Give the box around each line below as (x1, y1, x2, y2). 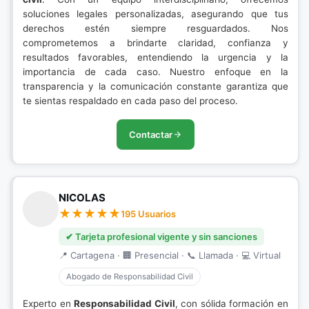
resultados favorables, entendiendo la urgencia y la (23, 52, 288, 63)
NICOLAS (59, 191, 106, 204)
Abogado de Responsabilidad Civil (66, 272, 193, 281)
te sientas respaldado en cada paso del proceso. (23, 95, 238, 106)
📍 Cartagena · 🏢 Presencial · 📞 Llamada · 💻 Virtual (59, 250, 281, 261)
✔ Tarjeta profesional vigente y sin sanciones (66, 231, 257, 242)
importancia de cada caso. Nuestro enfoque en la (23, 66, 288, 77)
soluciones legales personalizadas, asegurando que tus (23, 8, 288, 19)
